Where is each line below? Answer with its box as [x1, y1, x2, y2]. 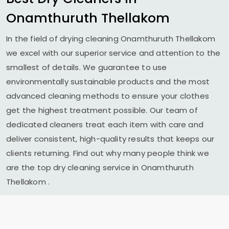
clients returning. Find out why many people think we [6, 148, 209, 158]
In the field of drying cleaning [6, 33, 121, 44]
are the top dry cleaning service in [6, 162, 141, 173]
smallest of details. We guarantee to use [6, 62, 167, 73]
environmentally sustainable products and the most [6, 76, 210, 87]
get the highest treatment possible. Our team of [6, 105, 198, 116]
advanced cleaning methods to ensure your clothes [6, 90, 209, 101]
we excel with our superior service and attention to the [6, 48, 221, 58]
